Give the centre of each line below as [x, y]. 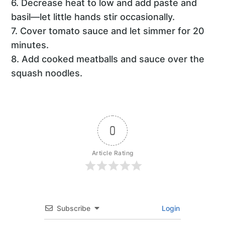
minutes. [30, 45]
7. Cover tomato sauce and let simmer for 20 [108, 31]
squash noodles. [47, 73]
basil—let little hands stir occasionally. [93, 17]
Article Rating [113, 153]
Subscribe [74, 208]
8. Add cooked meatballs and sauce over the [108, 59]
